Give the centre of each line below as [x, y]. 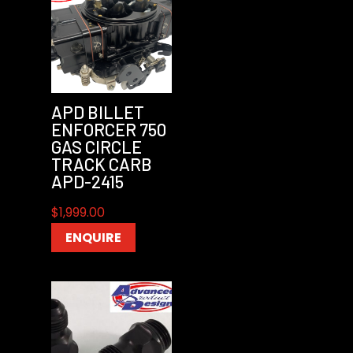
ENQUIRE [93, 238]
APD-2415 [87, 181]
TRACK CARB [101, 164]
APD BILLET [97, 112]
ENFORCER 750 [108, 129]
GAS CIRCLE [96, 147]
